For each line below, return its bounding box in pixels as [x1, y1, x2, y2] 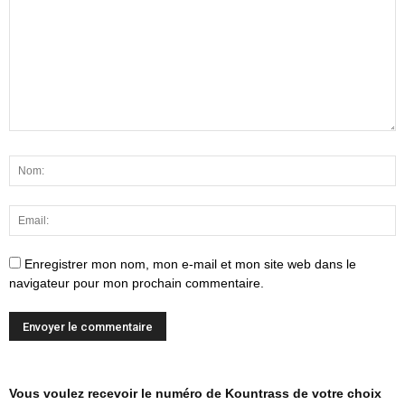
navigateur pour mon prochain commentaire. [9, 276, 264, 291]
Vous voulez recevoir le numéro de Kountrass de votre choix [9, 386, 381, 401]
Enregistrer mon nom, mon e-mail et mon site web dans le [24, 257, 356, 272]
